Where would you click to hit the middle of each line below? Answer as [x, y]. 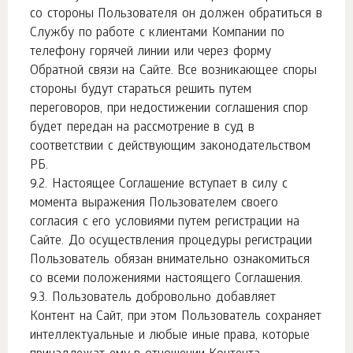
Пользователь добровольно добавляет [163, 298]
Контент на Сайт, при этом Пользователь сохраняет [176, 317]
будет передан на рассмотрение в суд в [142, 128]
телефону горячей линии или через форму [151, 52]
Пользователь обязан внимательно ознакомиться [170, 260]
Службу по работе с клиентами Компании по [157, 33]
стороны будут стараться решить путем [141, 90]
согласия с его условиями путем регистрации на [165, 223]
